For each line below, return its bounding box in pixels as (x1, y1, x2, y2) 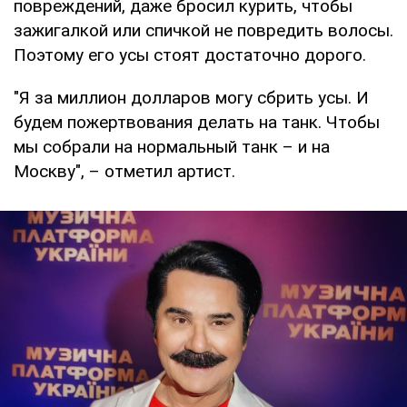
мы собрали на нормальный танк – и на (14, 135, 330, 157)
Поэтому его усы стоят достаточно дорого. (14, 44, 366, 65)
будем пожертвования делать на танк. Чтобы (14, 111, 380, 133)
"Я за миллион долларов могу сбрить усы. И (14, 86, 369, 108)
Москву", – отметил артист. (14, 160, 235, 182)
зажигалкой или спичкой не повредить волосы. (14, 19, 393, 41)
